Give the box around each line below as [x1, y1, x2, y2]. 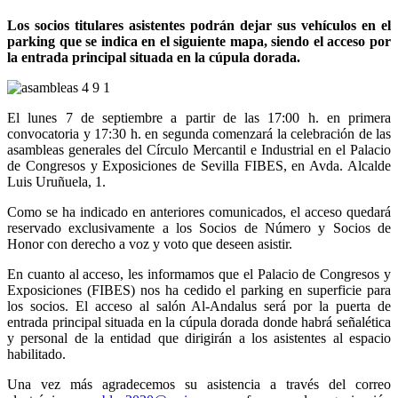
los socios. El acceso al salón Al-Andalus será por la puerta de [7, 298, 391, 314]
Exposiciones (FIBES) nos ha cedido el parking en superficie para [7, 282, 391, 298]
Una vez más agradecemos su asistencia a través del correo [7, 376, 391, 392]
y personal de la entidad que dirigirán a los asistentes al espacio [7, 330, 391, 346]
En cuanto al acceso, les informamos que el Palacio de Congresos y [7, 266, 391, 282]
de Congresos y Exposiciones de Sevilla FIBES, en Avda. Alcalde [7, 157, 391, 173]
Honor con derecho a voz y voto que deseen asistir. [7, 235, 292, 251]
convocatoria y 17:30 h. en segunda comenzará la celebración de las [7, 125, 391, 141]
